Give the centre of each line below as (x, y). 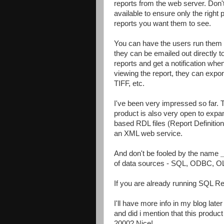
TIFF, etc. (129, 83)
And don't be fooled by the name (167, 153)
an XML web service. (148, 133)
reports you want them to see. (162, 23)
